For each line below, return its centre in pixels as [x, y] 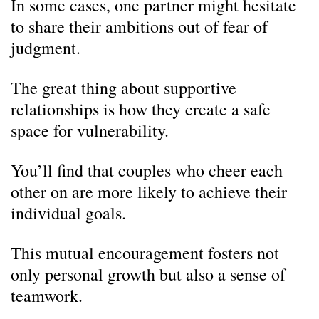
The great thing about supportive [124, 88]
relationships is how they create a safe [141, 109]
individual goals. [68, 213]
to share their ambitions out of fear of [139, 26]
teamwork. [47, 296]
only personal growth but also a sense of [148, 274]
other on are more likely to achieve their [149, 192]
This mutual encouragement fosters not [145, 253]
